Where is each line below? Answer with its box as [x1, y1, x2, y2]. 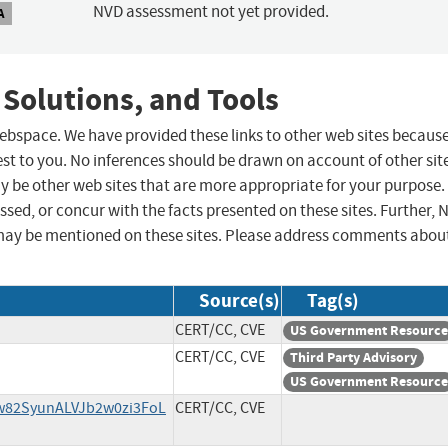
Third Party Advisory [290, 348, 417, 368]
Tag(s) [307, 288, 359, 314]
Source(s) [199, 288, 280, 314]
